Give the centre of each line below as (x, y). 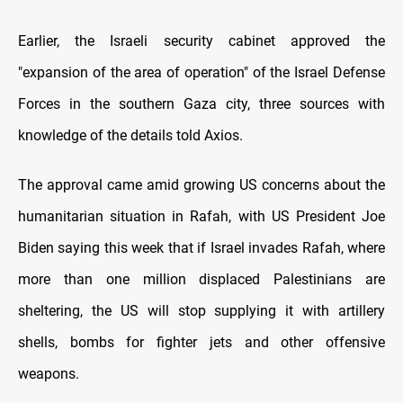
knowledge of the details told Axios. (130, 136)
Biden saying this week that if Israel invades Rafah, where (201, 248)
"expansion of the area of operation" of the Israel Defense (201, 73)
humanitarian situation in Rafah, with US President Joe (201, 217)
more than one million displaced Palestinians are (201, 280)
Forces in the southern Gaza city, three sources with (201, 104)
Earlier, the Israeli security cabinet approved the (201, 41)
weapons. (49, 374)
